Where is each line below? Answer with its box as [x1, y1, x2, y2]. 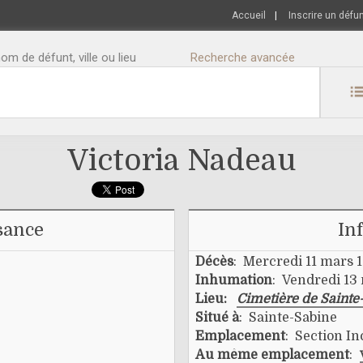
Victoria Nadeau [67, 144, 296, 178]
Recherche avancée [190, 49, 296, 65]
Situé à [194, 310, 239, 326]
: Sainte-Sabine [238, 310, 337, 326]
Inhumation [194, 273, 272, 288]
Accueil [232, 10, 266, 21]
